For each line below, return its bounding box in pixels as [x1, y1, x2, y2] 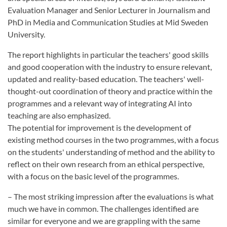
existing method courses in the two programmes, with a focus [8, 135, 219, 145]
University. [8, 29, 47, 40]
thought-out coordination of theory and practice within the [8, 86, 212, 96]
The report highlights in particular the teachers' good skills [8, 50, 209, 60]
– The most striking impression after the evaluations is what [8, 192, 214, 202]
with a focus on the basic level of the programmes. [8, 171, 180, 181]
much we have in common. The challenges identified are [8, 204, 199, 214]
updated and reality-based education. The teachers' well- [8, 74, 204, 84]
